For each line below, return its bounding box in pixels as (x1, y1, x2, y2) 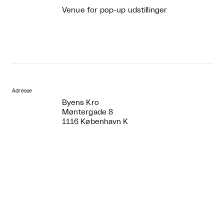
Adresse (12, 88, 32, 94)
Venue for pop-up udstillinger (62, 6, 167, 14)
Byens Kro (62, 99, 99, 107)
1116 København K (62, 118, 128, 126)
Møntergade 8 (62, 108, 113, 116)
